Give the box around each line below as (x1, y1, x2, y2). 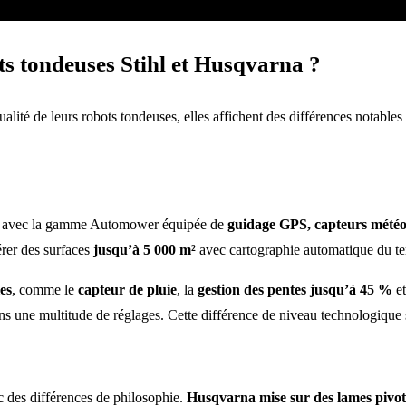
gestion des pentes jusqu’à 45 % (198, 281, 392, 297)
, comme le (12, 281, 78, 297)
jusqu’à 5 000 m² (93, 241, 196, 257)
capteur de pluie (78, 281, 177, 297)
